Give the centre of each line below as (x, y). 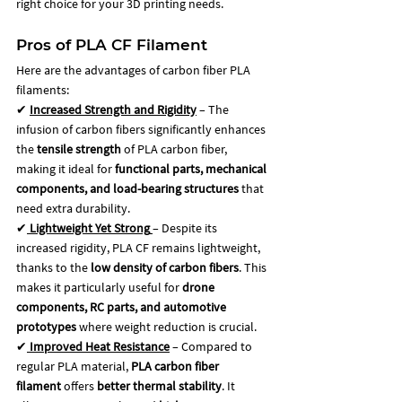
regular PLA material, (74, 366)
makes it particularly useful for (99, 287)
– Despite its (186, 227)
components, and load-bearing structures (127, 188)
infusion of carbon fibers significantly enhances (142, 129)
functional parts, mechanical (192, 168)
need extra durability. (73, 208)
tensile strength (79, 149)
